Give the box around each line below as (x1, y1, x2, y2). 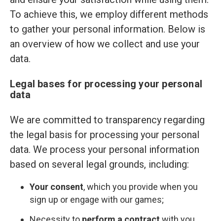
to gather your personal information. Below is (10, 23, 205, 35)
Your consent (30, 182, 83, 192)
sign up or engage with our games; (30, 194, 164, 205)
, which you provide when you (83, 182, 198, 192)
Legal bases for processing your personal (10, 78, 203, 90)
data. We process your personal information (10, 144, 199, 155)
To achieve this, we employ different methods (10, 8, 208, 20)
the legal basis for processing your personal (10, 129, 199, 141)
